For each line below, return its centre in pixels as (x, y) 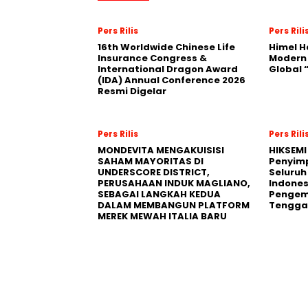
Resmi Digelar (132, 91)
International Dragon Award (168, 69)
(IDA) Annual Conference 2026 (172, 80)
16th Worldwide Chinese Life (166, 47)
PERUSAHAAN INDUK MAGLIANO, (174, 183)
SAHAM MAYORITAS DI (151, 161)
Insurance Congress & (152, 58)
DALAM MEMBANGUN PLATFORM (174, 205)
